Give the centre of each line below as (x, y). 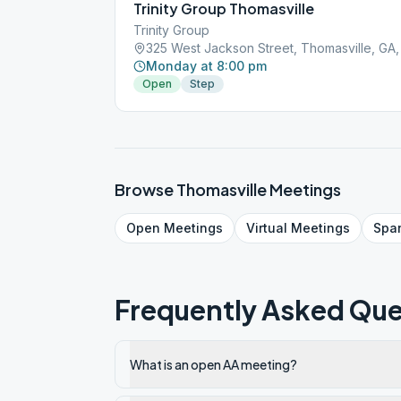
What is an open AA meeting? (213, 364)
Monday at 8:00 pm (206, 66)
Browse (145, 189)
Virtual (267, 228)
